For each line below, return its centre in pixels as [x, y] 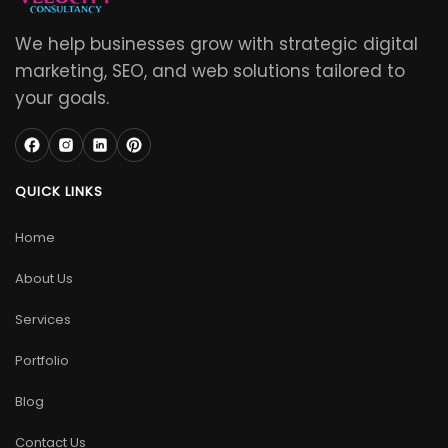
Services [43, 320]
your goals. [62, 98]
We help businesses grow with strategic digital [216, 44]
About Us [44, 279]
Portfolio [42, 361]
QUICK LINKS [59, 192]
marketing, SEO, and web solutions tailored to [210, 71]
